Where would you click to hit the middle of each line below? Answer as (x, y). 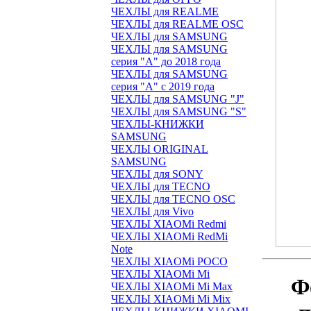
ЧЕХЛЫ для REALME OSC (177, 24)
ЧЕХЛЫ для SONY (157, 174)
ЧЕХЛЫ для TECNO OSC (173, 199)
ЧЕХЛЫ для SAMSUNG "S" (179, 111)
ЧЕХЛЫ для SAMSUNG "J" (178, 99)
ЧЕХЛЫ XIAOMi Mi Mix (171, 299)
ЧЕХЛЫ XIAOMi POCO (169, 261)
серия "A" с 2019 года (163, 86)
